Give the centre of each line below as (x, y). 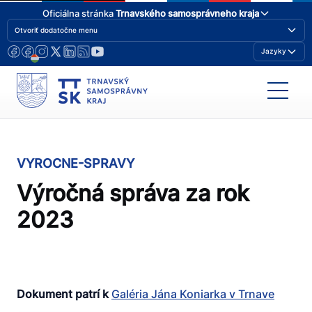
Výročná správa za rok (133, 194)
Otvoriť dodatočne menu (56, 30)
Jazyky (274, 51)
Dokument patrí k (64, 294)
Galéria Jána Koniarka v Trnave (193, 294)
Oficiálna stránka (79, 13)
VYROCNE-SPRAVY (76, 164)
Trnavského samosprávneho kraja (187, 13)
